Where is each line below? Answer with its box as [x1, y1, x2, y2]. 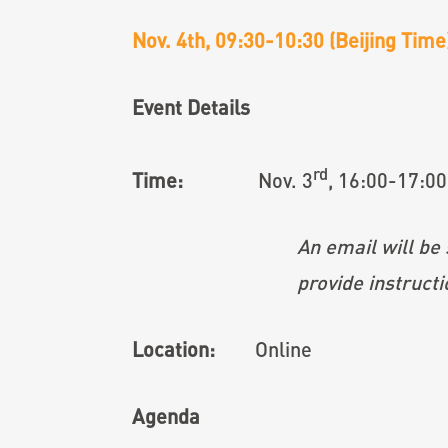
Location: [132, 337, 255, 362]
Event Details [132, 94, 250, 119]
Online [255, 337, 312, 362]
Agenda [132, 404, 200, 429]
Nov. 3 [258, 167, 313, 192]
